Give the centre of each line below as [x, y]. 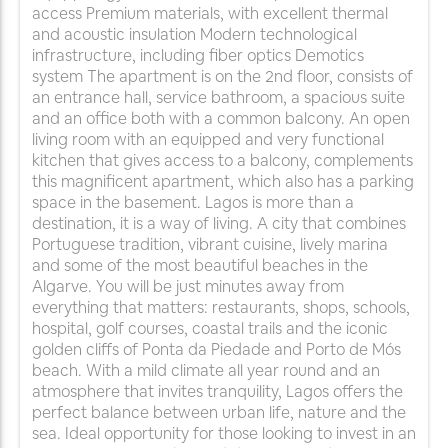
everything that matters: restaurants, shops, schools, [221, 308]
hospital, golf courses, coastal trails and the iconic [210, 329]
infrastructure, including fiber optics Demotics [198, 56]
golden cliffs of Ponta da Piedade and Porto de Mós [216, 350]
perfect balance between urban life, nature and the [219, 413]
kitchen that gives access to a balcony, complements [222, 161]
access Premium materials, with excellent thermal [210, 14]
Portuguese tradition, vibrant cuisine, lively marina [210, 245]
